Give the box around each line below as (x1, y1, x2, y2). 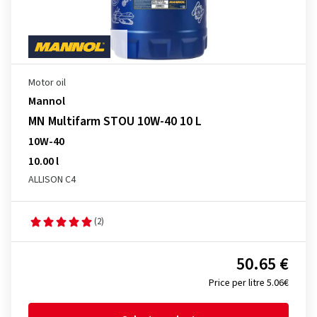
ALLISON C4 (28, 173, 76, 187)
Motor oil (28, 76, 66, 90)
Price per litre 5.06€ (209, 276, 289, 290)
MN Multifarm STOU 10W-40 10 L (28, 113, 202, 130)
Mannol (28, 93, 65, 109)
